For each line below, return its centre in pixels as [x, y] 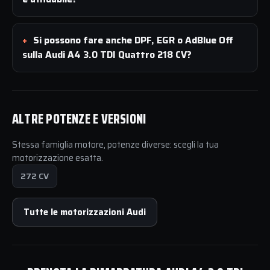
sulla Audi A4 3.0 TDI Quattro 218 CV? [107, 54]
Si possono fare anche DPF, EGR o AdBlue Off [133, 40]
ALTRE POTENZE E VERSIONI [79, 119]
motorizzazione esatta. [58, 158]
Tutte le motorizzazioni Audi [85, 212]
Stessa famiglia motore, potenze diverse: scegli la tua [115, 144]
